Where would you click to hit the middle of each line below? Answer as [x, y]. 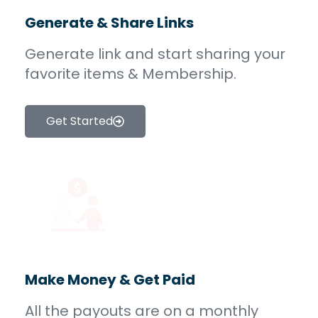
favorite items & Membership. [131, 73]
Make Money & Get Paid [110, 279]
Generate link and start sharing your [155, 54]
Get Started [79, 121]
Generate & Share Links [109, 22]
